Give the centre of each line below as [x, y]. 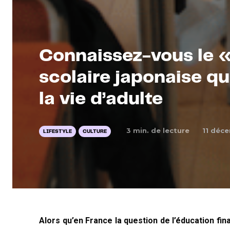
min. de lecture [160, 130]
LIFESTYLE [57, 131]
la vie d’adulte [101, 99]
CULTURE [95, 131]
